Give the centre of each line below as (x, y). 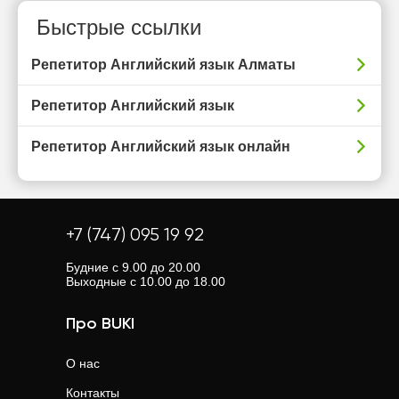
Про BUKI (100, 324)
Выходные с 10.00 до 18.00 (146, 281)
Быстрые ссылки (119, 27)
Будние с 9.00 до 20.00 (133, 267)
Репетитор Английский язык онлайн (161, 147)
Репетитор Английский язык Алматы (163, 65)
